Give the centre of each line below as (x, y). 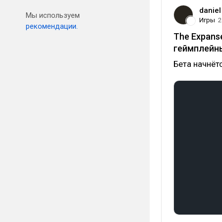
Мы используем (53, 15)
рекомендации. (52, 26)
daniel (210, 10)
